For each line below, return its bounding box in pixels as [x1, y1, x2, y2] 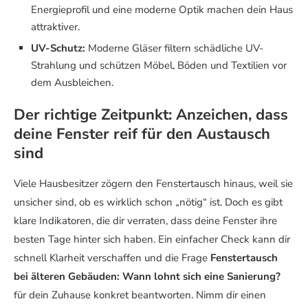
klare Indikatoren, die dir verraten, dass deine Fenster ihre [14, 214, 277, 228]
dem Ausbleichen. [31, 76, 113, 90]
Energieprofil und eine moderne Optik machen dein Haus [31, 3, 293, 17]
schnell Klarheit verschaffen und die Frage [14, 251, 210, 265]
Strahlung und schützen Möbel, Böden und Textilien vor [31, 58, 287, 73]
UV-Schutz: [31, 41, 85, 56]
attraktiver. [31, 20, 80, 34]
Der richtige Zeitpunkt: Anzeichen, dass [14, 104, 288, 126]
